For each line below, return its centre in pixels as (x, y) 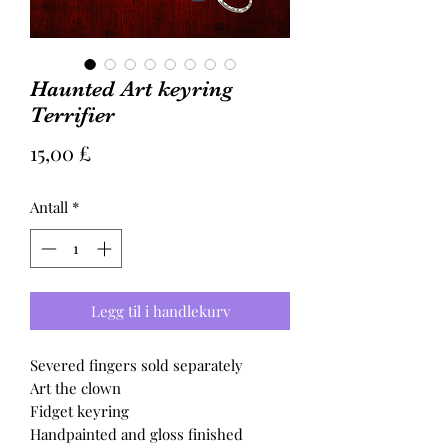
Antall (49, 207)
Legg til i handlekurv (160, 310)
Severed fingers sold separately (136, 364)
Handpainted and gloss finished (136, 433)
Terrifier (72, 114)
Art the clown (75, 387)
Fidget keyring (79, 410)
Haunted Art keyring (131, 88)
